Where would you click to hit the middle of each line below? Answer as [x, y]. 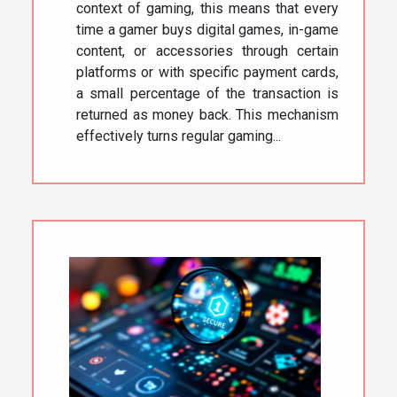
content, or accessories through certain [207, 51]
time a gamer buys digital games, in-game [207, 29]
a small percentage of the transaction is [207, 93]
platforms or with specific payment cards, [207, 72]
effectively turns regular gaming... [179, 136]
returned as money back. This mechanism [207, 114]
